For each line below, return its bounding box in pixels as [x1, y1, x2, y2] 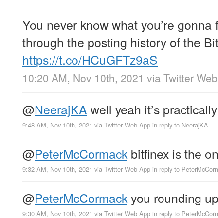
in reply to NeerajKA [152, 120, 208, 129]
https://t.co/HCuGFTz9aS [22, 50, 158, 68]
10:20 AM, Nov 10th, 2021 [22, 70, 144, 85]
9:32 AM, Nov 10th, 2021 [22, 164, 92, 174]
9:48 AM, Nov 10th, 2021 [22, 120, 92, 129]
